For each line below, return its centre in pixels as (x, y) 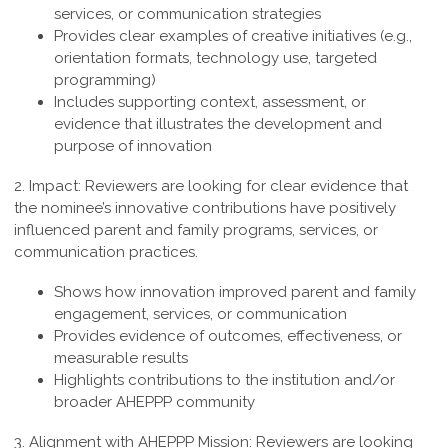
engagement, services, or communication (200, 314)
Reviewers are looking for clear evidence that (246, 186)
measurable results (121, 358)
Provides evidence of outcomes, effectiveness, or (228, 336)
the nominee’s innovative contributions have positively (205, 208)
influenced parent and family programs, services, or (196, 230)
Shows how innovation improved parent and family (235, 292)
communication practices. (106, 252)
